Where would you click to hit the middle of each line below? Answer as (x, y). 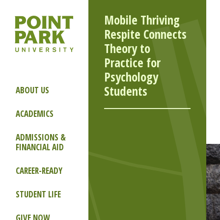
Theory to (127, 48)
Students (126, 91)
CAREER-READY (39, 171)
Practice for (132, 62)
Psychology (131, 77)
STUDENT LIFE (38, 194)
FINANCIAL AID (40, 147)
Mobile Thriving (142, 20)
